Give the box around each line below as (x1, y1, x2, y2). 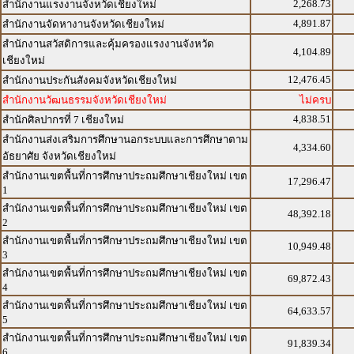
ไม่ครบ (299, 94, 331, 106)
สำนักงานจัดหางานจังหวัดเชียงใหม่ (2, 18, 164, 30)
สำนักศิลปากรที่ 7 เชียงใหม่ (2, 114, 124, 126)
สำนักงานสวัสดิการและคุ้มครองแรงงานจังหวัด (2, 38, 214, 50)
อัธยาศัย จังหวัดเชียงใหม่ (2, 150, 116, 162)
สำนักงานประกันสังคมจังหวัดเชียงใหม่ (2, 74, 177, 86)
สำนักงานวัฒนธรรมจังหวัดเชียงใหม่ (2, 94, 167, 106)
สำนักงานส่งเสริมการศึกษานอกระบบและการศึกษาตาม (2, 134, 248, 145)
